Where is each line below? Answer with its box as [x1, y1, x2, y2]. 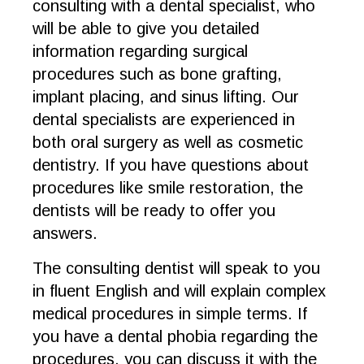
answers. [32, 224, 102, 242]
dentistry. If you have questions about [32, 156, 309, 174]
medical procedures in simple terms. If [32, 305, 307, 323]
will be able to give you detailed [32, 19, 259, 37]
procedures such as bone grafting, [32, 65, 282, 83]
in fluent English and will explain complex [32, 282, 326, 300]
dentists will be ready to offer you [32, 201, 275, 219]
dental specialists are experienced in [32, 110, 295, 128]
